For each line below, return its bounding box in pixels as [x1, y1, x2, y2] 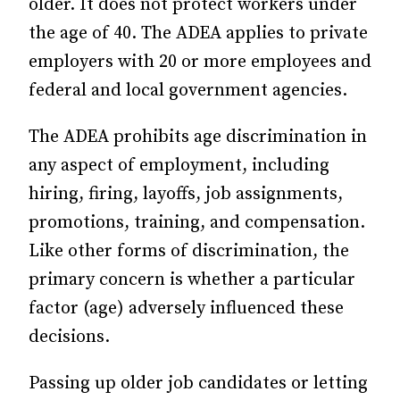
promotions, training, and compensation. [29, 212, 365, 234]
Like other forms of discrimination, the [29, 240, 349, 262]
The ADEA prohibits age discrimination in [29, 126, 367, 148]
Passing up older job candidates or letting [29, 372, 368, 395]
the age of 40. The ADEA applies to [29, 22, 305, 45]
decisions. [29, 326, 110, 348]
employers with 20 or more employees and [29, 51, 371, 73]
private [305, 22, 368, 45]
